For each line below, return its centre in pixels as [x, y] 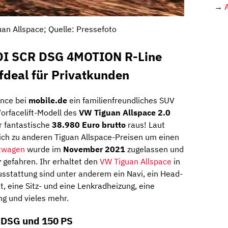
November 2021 [94, 149]
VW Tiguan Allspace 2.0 [125, 113]
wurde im [44, 149]
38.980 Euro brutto [89, 125]
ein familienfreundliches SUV [121, 101]
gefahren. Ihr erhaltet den [50, 162]
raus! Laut [145, 125]
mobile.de [48, 101]
